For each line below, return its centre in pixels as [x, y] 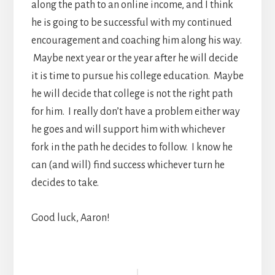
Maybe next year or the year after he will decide [134, 59]
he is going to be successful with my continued [131, 23]
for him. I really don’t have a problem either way [135, 112]
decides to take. [65, 183]
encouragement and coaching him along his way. [136, 41]
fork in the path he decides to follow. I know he [132, 148]
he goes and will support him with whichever [128, 130]
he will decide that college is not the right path [132, 94]
